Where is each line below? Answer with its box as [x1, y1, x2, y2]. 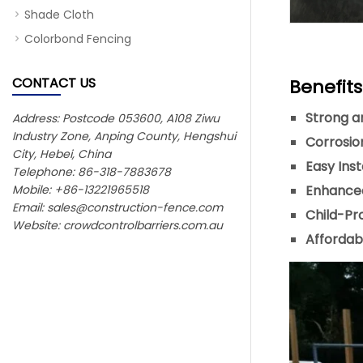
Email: [12, 199, 47, 216]
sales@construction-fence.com [47, 199, 223, 216]
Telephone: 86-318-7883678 [12, 164, 171, 180]
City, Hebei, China [12, 146, 111, 162]
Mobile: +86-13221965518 [12, 181, 149, 198]
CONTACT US [12, 74, 96, 92]
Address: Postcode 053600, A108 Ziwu [12, 110, 220, 126]
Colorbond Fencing [24, 31, 131, 47]
